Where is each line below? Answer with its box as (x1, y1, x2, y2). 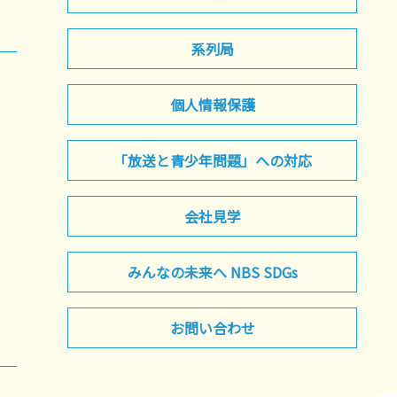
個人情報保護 (169, 93, 255, 115)
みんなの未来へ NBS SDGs (127, 261, 298, 283)
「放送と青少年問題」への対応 (113, 149, 312, 171)
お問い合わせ (169, 316, 255, 339)
